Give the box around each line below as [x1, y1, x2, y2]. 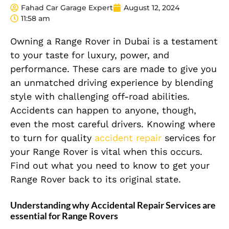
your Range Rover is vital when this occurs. [10, 146, 202, 157]
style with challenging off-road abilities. [10, 90, 190, 102]
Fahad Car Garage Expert [21, 3, 113, 12]
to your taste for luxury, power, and [10, 49, 169, 60]
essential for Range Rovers [10, 210, 118, 221]
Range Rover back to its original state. [10, 173, 181, 185]
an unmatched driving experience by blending [10, 77, 213, 88]
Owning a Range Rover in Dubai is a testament [10, 35, 218, 47]
